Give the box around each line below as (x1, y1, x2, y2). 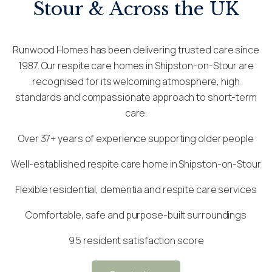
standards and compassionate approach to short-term (15, 90, 257, 104)
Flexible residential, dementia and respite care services (15, 183, 257, 197)
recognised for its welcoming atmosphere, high (32, 75, 240, 89)
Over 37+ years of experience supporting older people (18, 132, 254, 146)
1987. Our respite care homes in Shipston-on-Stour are (18, 59, 254, 73)
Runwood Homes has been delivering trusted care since (13, 43, 259, 57)
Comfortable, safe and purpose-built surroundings (25, 208, 247, 222)
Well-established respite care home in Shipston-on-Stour (11, 157, 261, 171)
